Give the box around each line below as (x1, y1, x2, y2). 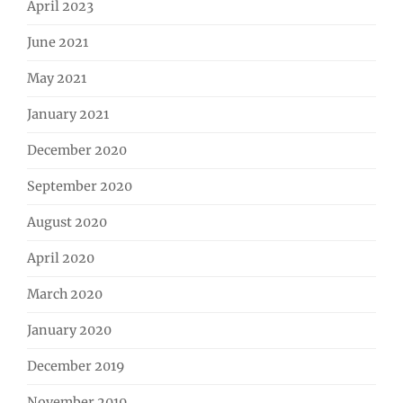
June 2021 (27, 34, 88, 51)
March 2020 (27, 286, 103, 303)
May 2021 (27, 70, 86, 87)
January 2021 (27, 106, 109, 123)
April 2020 (27, 250, 94, 267)
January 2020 (27, 322, 112, 339)
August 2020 (27, 214, 107, 231)
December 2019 (27, 358, 125, 375)
